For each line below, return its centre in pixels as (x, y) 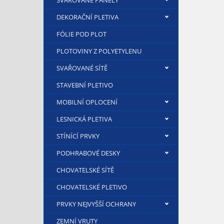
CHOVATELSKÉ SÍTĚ (85, 170)
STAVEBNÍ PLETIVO (85, 85)
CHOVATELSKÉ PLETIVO (92, 187)
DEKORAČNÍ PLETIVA (87, 17)
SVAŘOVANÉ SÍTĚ (82, 68)
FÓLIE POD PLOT (81, 34)
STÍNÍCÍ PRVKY (78, 136)
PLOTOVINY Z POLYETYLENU (99, 51)
